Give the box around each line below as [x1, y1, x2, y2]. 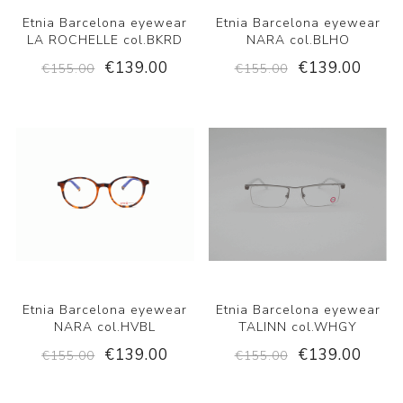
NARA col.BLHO [246, 31, 350, 49]
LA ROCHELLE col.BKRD [27, 31, 184, 49]
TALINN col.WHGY [238, 318, 358, 336]
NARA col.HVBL [54, 318, 157, 336]
